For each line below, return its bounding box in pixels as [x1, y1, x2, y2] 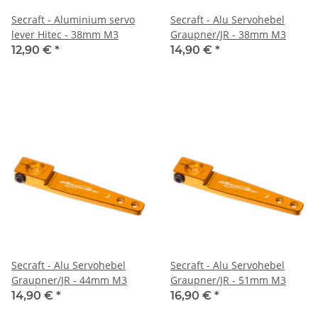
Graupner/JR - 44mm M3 [11, 273, 127, 287]
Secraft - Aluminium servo [11, 12, 135, 26]
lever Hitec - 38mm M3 [11, 27, 119, 41]
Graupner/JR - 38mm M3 [170, 27, 286, 41]
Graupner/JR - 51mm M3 [170, 273, 286, 287]
